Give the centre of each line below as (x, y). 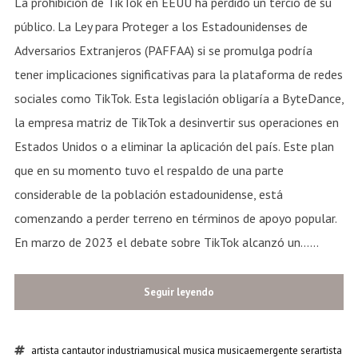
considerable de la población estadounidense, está (148, 194)
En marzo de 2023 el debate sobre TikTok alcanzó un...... (166, 242)
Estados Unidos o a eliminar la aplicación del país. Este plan (174, 146)
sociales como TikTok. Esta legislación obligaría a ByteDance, (179, 98)
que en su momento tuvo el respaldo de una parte (149, 170)
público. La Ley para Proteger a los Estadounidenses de (161, 26)
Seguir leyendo (179, 292)
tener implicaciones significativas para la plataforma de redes (178, 74)
